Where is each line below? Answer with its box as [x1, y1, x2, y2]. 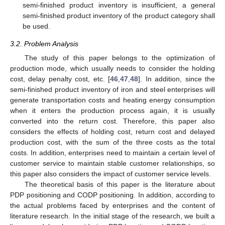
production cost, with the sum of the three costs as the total [10, 138, 215, 147]
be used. [23, 22, 50, 30]
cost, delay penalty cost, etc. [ [10, 75, 110, 83]
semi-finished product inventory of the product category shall [23, 11, 215, 20]
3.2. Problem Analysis [10, 39, 78, 48]
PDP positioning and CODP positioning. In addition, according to [10, 191, 215, 199]
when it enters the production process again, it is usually [10, 106, 215, 115]
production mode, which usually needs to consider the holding [10, 64, 215, 73]
